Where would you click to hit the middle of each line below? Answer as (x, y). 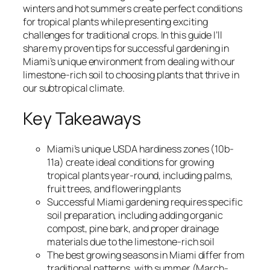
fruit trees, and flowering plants (114, 189)
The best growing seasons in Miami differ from (146, 255)
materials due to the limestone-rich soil (131, 242)
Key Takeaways (82, 118)
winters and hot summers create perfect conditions (133, 8)
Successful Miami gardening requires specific (145, 202)
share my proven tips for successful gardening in (126, 48)
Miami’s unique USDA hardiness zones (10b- (140, 149)
